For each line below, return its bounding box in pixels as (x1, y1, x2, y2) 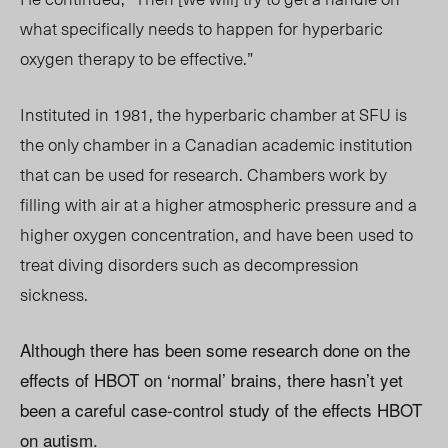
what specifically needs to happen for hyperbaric (20, 15, 383, 42)
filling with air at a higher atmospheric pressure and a (20, 191, 417, 218)
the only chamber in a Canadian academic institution (20, 131, 413, 158)
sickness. (20, 281, 88, 308)
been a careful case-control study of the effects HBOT (20, 397, 422, 423)
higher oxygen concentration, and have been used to (20, 221, 413, 248)
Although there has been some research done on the (20, 337, 410, 363)
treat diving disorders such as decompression (20, 251, 359, 278)
